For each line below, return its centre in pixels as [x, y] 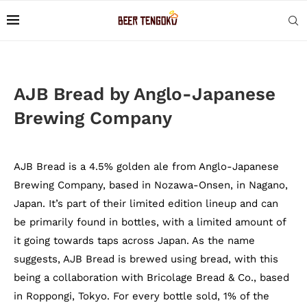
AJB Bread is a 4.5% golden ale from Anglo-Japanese [146, 167]
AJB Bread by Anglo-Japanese [145, 94]
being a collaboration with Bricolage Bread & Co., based [151, 278]
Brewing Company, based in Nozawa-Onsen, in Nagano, [151, 185]
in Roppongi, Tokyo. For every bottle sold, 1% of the [142, 296]
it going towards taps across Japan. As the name [134, 241]
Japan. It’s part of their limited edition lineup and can [146, 204]
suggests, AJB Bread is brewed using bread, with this [146, 259]
